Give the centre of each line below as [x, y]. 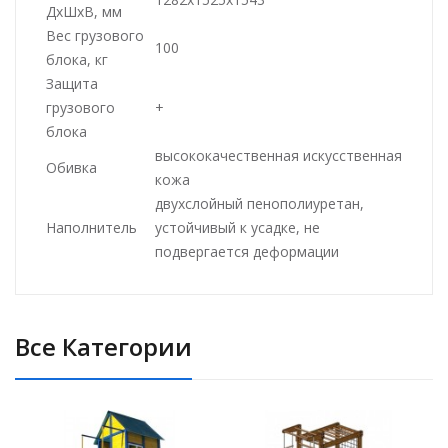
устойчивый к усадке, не [237, 227]
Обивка [71, 167]
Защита [72, 83]
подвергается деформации [247, 251]
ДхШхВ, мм [84, 11]
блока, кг [77, 59]
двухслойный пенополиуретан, [259, 203]
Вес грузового [95, 35]
